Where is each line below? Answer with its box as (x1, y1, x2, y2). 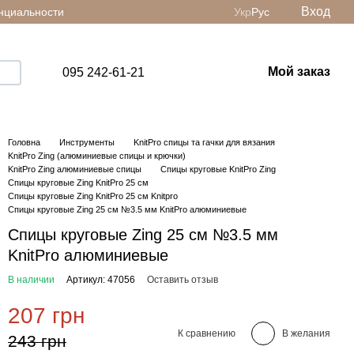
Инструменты (59, 137, 115, 147)
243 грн (8, 332, 66, 350)
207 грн (8, 303, 85, 328)
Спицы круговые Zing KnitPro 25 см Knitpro (8, 191, 178, 201)
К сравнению (178, 327, 235, 339)
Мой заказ (268, 65, 331, 78)
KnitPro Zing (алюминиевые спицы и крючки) (8, 151, 186, 160)
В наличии (8, 274, 55, 285)
